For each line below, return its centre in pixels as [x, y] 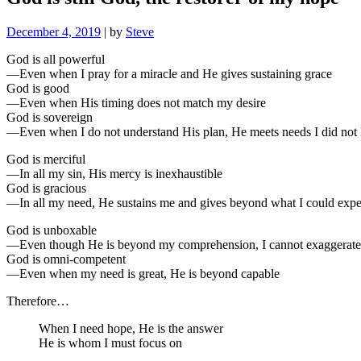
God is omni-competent [66, 259]
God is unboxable [52, 230]
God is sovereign [50, 117]
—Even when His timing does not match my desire [136, 102]
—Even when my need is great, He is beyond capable [143, 273]
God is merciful [46, 159]
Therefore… [38, 301]
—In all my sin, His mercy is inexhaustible [114, 173]
